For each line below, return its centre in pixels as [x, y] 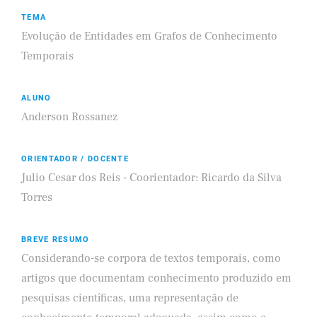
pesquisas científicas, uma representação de [130, 298]
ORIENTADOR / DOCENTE [75, 159]
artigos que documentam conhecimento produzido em [156, 278]
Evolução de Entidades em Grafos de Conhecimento [149, 36]
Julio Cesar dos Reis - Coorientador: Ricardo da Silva [151, 178]
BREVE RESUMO [56, 240]
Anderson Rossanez [69, 117]
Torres [37, 197]
